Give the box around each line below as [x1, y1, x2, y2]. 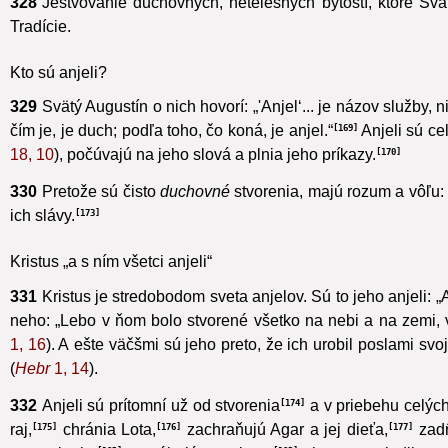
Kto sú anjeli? [10, 87, 107, 105]
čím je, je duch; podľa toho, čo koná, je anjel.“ [10, 145, 333, 163]
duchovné [159, 206, 230, 224]
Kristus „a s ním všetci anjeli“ [10, 276, 212, 294]
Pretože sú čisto [41, 206, 160, 224]
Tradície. [10, 41, 71, 59]
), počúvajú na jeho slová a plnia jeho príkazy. [54, 169, 376, 187]
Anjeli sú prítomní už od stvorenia [41, 420, 281, 438]
